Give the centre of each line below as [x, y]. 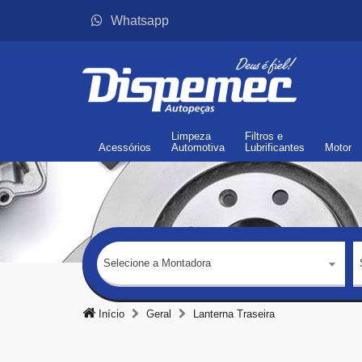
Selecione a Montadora [157, 263]
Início [110, 314]
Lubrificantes [275, 147]
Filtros [259, 136]
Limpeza [191, 136]
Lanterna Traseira [234, 314]
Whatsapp [140, 21]
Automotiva [198, 147]
